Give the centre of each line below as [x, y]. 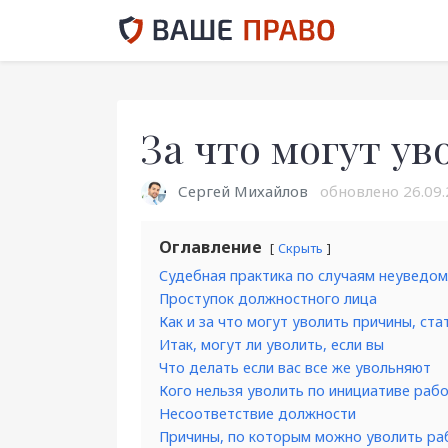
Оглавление [210, 247]
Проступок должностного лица [268, 299]
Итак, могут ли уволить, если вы [271, 345]
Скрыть [300, 248]
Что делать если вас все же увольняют [295, 368]
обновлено [359, 191]
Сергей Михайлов [243, 191]
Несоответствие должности [257, 414]
